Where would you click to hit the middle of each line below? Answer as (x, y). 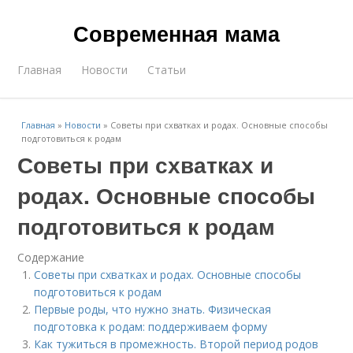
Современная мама (176, 33)
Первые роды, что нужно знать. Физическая (153, 309)
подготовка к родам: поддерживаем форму (151, 327)
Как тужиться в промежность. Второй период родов (176, 344)
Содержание (51, 257)
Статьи (167, 70)
